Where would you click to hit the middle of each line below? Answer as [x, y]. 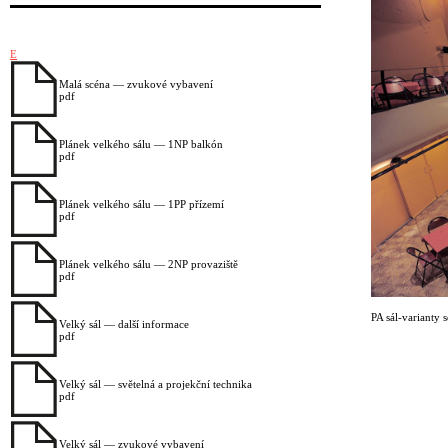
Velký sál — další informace [124, 324]
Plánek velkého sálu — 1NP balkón [141, 144]
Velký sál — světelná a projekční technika [155, 384]
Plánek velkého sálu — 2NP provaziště [148, 264]
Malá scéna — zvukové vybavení [136, 84]
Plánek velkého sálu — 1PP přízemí [141, 204]
